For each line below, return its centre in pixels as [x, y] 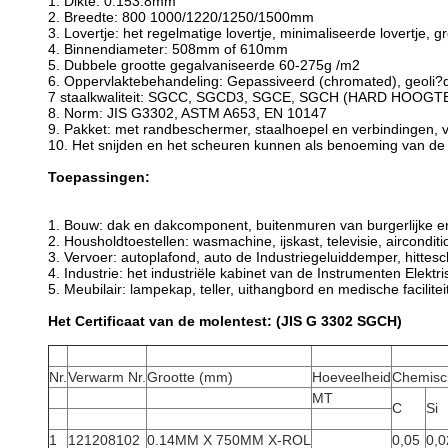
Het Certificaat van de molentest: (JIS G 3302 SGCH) [225, 321]
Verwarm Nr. [107, 377]
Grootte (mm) [190, 377]
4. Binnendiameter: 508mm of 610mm [168, 49]
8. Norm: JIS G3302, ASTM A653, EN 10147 [187, 113]
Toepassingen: [99, 177]
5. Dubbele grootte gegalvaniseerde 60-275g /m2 [204, 65]
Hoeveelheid [351, 377]
